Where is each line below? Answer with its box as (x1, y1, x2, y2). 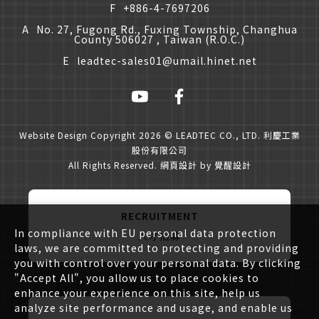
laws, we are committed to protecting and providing (14, 241, 299, 255)
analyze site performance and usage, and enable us (14, 300, 293, 315)
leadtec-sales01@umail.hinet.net (76, 53, 257, 68)
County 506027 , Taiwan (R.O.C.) (74, 31, 245, 46)
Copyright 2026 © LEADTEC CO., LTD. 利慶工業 (90, 128, 300, 141)
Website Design (19, 128, 90, 141)
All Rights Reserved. (68, 158, 160, 171)
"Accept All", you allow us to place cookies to (14, 271, 259, 285)
